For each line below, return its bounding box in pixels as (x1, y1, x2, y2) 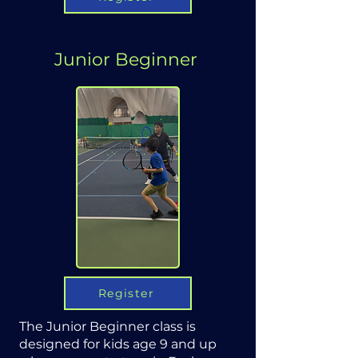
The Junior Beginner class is (19, 319, 196, 334)
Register (97, 286, 155, 300)
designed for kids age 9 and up (19, 336, 217, 352)
